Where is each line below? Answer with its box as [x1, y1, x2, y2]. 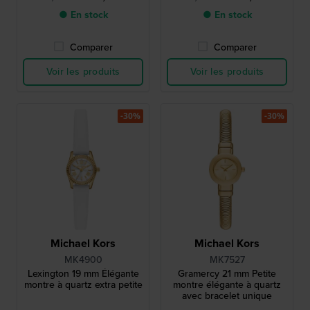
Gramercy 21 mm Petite [178, 266, 276, 282]
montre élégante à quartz [173, 277, 281, 293]
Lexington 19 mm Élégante [27, 266, 139, 282]
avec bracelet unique [182, 289, 272, 304]
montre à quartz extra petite [24, 277, 143, 293]
